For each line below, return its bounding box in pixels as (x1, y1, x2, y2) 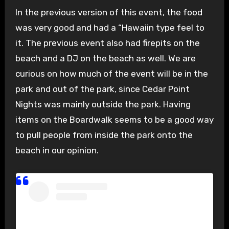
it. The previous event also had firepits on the (15, 38, 200, 49)
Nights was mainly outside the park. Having (15, 99, 191, 110)
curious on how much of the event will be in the (15, 68, 208, 79)
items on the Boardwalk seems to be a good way (15, 114, 214, 125)
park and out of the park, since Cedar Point (15, 84, 190, 95)
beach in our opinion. (15, 145, 99, 156)
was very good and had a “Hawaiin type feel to (15, 22, 204, 33)
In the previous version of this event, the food (15, 7, 202, 18)
